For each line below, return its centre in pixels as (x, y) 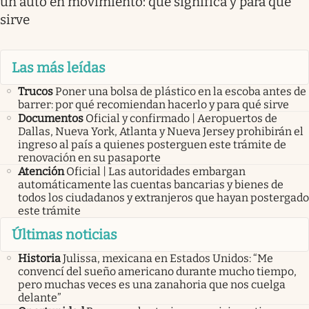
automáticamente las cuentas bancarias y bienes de (151, 184)
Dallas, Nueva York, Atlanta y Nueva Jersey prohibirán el (161, 131)
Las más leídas (59, 67)
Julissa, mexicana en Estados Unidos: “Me (168, 259)
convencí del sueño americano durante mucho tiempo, (157, 272)
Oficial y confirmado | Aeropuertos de (181, 118)
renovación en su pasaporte (89, 157)
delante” (40, 298)
